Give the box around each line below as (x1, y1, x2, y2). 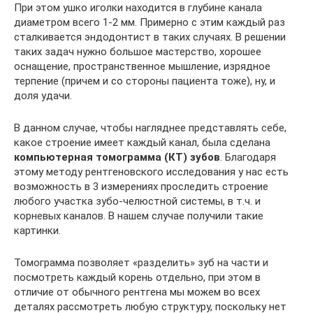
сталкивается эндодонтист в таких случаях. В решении (14, 31, 286, 43)
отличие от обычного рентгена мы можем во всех (14, 286, 260, 298)
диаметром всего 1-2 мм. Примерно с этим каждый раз (14, 16, 285, 29)
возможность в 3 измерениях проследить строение (14, 180, 268, 193)
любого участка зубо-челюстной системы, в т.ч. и (14, 195, 261, 208)
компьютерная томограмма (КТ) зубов (14, 151, 220, 163)
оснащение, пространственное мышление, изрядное (14, 60, 270, 73)
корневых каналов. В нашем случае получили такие (14, 210, 263, 222)
